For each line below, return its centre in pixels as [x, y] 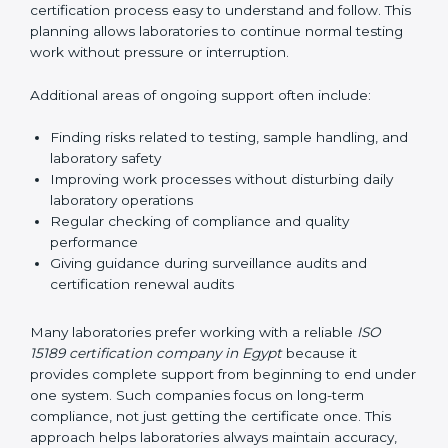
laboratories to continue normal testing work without [209, 114]
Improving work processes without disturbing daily [221, 263]
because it [319, 437]
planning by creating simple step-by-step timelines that [216, 51]
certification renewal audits [142, 368]
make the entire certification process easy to [182, 72]
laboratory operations [121, 284]
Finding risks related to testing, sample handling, [214, 221]
